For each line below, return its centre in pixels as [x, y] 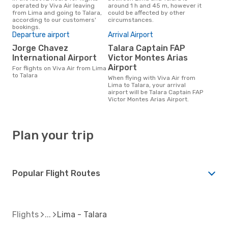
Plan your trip [53, 135]
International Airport [54, 58]
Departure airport [41, 35]
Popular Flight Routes [56, 173]
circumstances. [131, 20]
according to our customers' [54, 20]
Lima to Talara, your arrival [147, 85]
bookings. [26, 27]
